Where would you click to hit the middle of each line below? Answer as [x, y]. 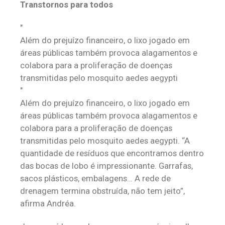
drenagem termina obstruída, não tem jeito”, [102, 191]
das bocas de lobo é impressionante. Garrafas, [106, 166]
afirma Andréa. [48, 203]
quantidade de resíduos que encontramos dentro [112, 153]
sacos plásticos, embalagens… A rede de [95, 178]
